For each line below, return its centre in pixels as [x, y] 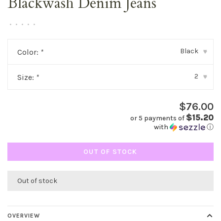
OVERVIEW [24, 216]
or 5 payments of [158, 118]
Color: [29, 52]
